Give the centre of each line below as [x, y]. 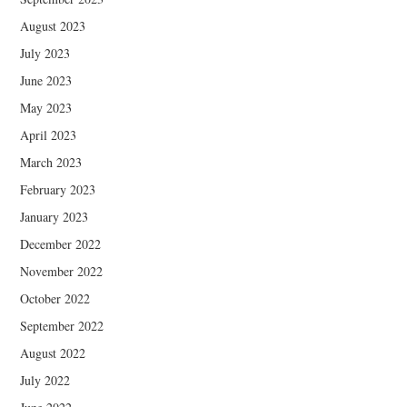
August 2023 [53, 25]
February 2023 [58, 189]
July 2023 [45, 53]
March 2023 [51, 162]
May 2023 [46, 107]
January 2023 [55, 216]
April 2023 [49, 134]
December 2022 [61, 243]
